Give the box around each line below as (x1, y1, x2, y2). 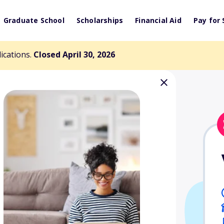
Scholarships (76, 15, 123, 25)
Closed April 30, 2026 (33, 49, 115, 60)
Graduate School (3, 15, 64, 25)
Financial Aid (135, 15, 181, 25)
